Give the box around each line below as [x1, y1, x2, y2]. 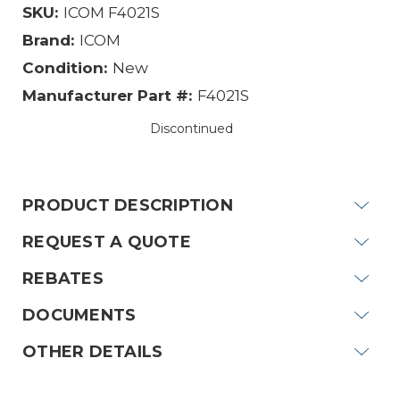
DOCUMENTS [22, 304, 137, 325]
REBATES [22, 268, 104, 288]
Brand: [22, 30, 74, 49]
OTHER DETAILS [22, 341, 163, 362]
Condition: [22, 58, 107, 77]
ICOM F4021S [62, 3, 160, 21]
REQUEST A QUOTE [22, 231, 191, 252]
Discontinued [149, 120, 233, 137]
